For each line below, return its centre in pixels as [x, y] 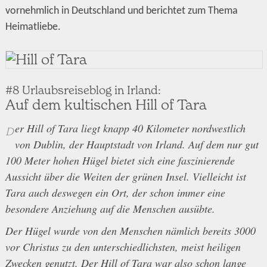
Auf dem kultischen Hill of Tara [106, 104]
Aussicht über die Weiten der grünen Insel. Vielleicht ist [125, 176]
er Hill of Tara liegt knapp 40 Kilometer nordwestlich [130, 128]
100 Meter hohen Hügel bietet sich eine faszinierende [120, 160]
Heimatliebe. [33, 27]
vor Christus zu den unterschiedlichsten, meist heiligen [123, 246]
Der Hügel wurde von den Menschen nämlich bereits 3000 [130, 230]
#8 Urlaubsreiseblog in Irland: [83, 89]
